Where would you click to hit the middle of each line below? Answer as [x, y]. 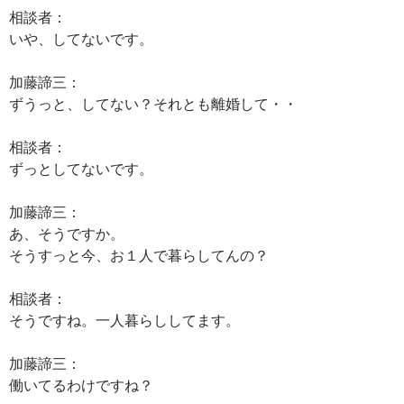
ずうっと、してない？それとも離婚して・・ [153, 103]
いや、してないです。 [81, 38]
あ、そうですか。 [67, 233]
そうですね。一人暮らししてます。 [124, 320]
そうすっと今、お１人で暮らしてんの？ [139, 255]
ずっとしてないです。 [81, 168]
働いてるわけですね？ [81, 385]
